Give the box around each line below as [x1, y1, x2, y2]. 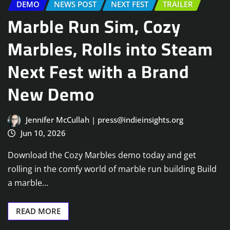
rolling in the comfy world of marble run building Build [8, 163, 217, 175]
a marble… [8, 177, 48, 188]
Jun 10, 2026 [20, 128, 66, 139]
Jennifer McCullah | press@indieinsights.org [25, 114, 183, 125]
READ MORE [16, 205, 61, 216]
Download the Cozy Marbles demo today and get [8, 149, 196, 161]
